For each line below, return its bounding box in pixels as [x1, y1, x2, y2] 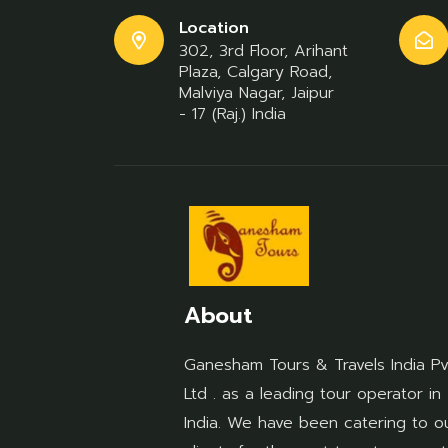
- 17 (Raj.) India [179, 102, 286, 126]
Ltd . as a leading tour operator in [184, 382, 441, 406]
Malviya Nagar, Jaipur [179, 81, 334, 105]
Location [179, 16, 249, 40]
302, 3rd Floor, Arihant [179, 39, 348, 63]
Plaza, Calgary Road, [179, 60, 332, 84]
